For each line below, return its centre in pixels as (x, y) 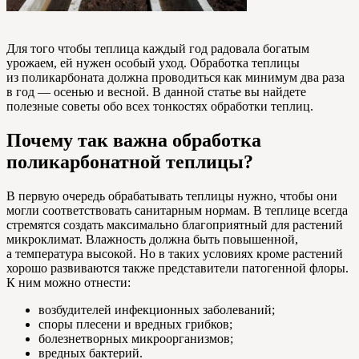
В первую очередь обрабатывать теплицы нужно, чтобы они (172, 196)
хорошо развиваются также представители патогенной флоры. (177, 268)
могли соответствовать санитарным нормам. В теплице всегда (177, 210)
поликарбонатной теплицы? (130, 161)
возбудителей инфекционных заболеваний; (157, 309)
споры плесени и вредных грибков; (135, 324)
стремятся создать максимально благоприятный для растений (175, 224)
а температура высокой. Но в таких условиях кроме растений (175, 253)
